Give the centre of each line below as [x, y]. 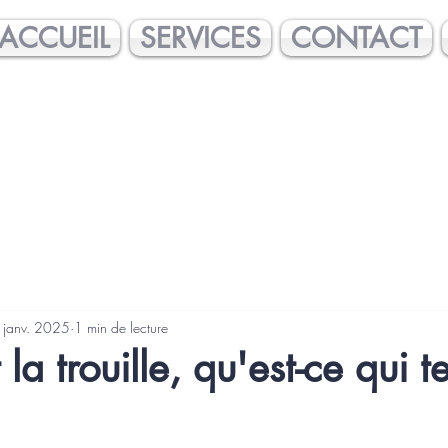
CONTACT [356, 38]
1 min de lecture [121, 327]
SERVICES [200, 38]
